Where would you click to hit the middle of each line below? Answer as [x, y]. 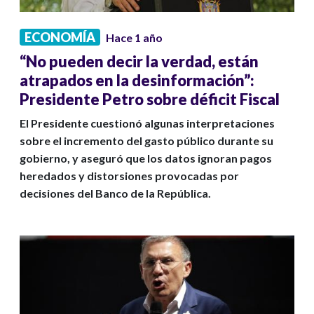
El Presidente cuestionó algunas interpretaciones [147, 123]
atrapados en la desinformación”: [137, 81]
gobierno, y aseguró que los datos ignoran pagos [146, 158]
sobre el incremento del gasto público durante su [146, 141]
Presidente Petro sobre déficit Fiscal [150, 100]
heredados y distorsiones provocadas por [129, 176]
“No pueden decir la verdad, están [139, 62]
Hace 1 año [134, 38]
